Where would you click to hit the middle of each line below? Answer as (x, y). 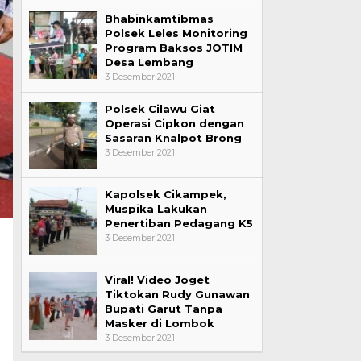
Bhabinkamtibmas (159, 19)
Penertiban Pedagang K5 (178, 223)
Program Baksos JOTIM (173, 48)
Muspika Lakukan (156, 209)
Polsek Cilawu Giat (160, 109)
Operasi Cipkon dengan (174, 123)
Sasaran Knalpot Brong (173, 138)
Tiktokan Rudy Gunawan (177, 294)
